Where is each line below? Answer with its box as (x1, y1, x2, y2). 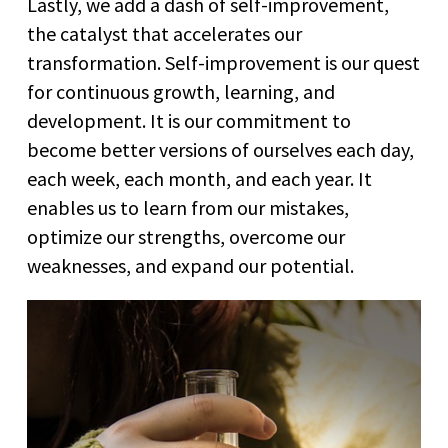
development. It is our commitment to (27, 108, 351, 134)
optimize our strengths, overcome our (27, 224, 345, 250)
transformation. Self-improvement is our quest (27, 50, 420, 76)
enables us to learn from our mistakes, (27, 195, 349, 221)
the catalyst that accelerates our (27, 21, 302, 47)
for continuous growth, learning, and (27, 79, 335, 105)
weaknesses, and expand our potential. (27, 253, 354, 279)
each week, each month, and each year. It (27, 166, 372, 192)
